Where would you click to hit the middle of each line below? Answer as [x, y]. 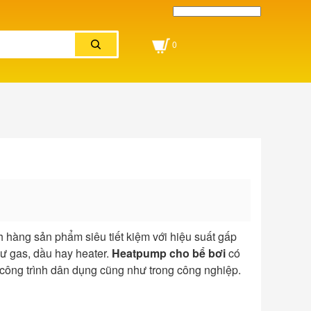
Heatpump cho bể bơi [169, 253]
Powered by [189, 35]
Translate [243, 35]
